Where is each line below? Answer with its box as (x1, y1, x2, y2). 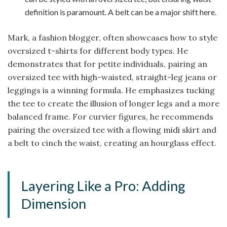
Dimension (21, 195, 87, 212)
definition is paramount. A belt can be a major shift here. (25, 7, 217, 17)
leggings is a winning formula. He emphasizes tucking (8, 85, 215, 95)
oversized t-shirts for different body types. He (8, 45, 188, 56)
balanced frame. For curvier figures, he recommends (8, 111, 213, 122)
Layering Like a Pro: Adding (21, 177, 186, 195)
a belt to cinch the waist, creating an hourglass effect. (8, 137, 216, 148)
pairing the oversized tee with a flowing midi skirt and (8, 124, 216, 135)
